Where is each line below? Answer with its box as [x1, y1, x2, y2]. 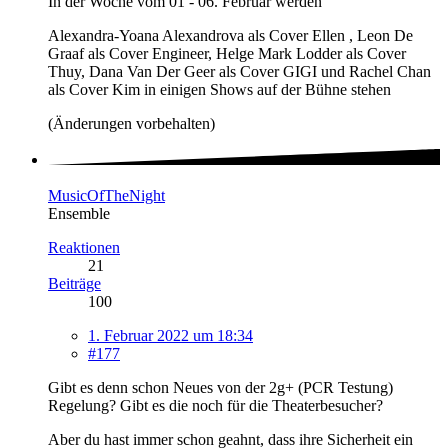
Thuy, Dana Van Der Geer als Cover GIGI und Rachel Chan [48, 62, 431, 80]
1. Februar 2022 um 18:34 [88, 327, 253, 345]
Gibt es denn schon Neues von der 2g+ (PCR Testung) [48, 379, 393, 397]
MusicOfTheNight [48, 187, 165, 205]
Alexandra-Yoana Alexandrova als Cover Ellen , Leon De [48, 26, 413, 44]
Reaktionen [48, 239, 120, 257]
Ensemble [48, 205, 110, 223]
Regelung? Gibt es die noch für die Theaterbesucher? [48, 397, 383, 415]
